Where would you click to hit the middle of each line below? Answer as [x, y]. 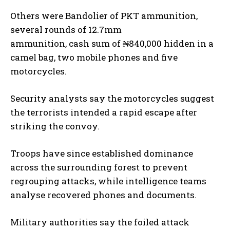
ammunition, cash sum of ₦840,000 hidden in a [112, 43]
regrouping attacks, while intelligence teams [108, 181]
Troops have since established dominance [102, 153]
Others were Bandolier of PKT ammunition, [104, 15]
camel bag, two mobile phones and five [94, 57]
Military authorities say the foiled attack [100, 222]
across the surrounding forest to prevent [99, 167]
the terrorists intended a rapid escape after [104, 112]
